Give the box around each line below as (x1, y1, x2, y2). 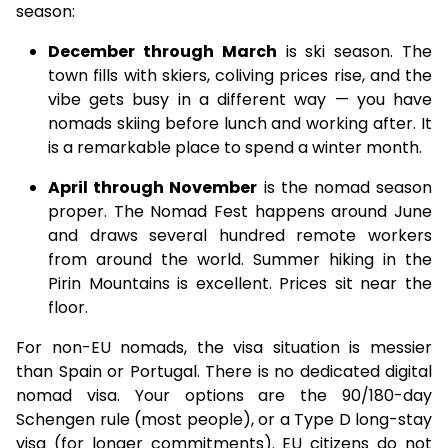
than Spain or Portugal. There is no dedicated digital (16, 360, 432, 383)
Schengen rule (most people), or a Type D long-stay (16, 408, 432, 431)
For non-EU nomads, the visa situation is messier (16, 336, 432, 359)
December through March (48, 40, 277, 63)
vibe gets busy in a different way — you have (48, 88, 432, 111)
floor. (48, 296, 88, 319)
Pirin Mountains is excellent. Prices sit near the (48, 272, 432, 295)
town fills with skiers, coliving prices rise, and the (48, 64, 432, 87)
